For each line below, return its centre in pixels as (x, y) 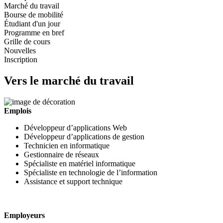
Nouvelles (20, 50)
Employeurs (24, 215)
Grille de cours (27, 41)
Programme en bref (34, 32)
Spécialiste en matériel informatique (80, 163)
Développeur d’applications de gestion (84, 136)
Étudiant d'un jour (32, 23)
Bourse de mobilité (34, 14)
